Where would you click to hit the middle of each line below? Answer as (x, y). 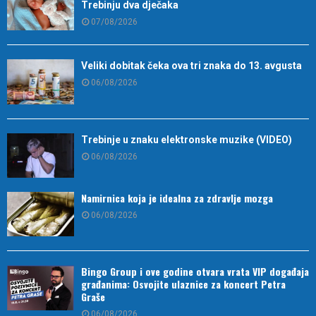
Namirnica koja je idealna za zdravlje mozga (177, 198)
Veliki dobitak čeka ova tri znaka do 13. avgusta (192, 66)
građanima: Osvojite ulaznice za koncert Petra (183, 284)
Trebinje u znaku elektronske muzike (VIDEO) (187, 139)
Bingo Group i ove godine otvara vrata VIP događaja (195, 272)
